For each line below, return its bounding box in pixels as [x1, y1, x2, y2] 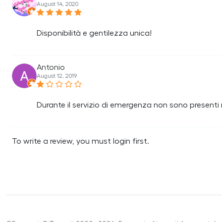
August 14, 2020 [37, 1, 78, 7]
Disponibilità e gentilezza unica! [37, 29, 152, 37]
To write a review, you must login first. [12, 137, 149, 145]
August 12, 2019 [37, 73, 77, 79]
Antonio [37, 63, 65, 71]
